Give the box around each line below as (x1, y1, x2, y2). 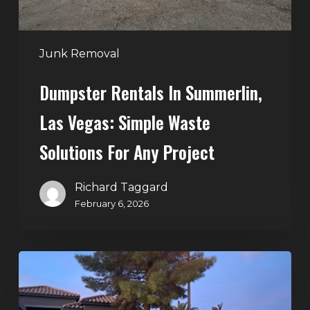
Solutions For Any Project (39, 139, 215, 165)
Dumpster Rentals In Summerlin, (39, 80, 262, 106)
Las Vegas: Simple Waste (39, 109, 210, 136)
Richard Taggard (74, 181, 168, 194)
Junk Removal (39, 47, 120, 61)
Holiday (17, 253, 60, 267)
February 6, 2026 (74, 198, 149, 210)
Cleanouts (17, 273, 75, 286)
